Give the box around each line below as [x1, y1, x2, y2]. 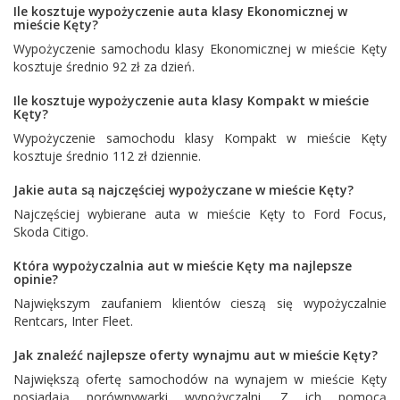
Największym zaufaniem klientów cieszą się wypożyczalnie [13, 294, 387, 312]
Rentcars [13, 312, 64, 329]
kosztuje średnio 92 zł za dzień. [13, 57, 195, 75]
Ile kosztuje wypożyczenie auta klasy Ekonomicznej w [13, 2, 347, 20]
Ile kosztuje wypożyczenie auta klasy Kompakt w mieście [13, 91, 369, 109]
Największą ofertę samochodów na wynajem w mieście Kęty [13, 370, 387, 387]
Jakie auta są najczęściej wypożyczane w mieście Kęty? [13, 180, 354, 198]
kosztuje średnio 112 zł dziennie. [13, 146, 201, 164]
